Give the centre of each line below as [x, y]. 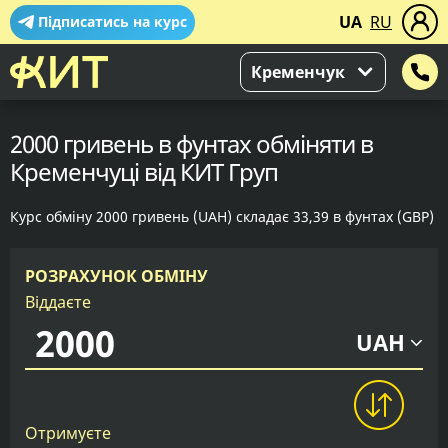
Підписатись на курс [112, 21]
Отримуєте [68, 433]
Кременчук [298, 72]
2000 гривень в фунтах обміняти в [191, 143]
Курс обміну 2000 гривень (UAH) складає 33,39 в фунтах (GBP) [222, 216]
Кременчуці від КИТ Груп [144, 171]
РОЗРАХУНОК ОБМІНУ [116, 276]
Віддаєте [58, 302]
